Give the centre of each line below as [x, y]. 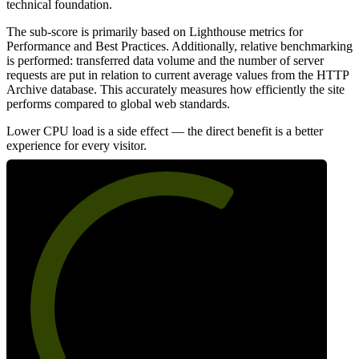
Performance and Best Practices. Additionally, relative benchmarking [179, 46]
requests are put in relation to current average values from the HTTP [177, 75]
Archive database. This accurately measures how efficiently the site [175, 89]
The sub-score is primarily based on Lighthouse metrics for [155, 31]
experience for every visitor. [77, 145]
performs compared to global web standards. [118, 103]
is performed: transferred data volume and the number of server [165, 60]
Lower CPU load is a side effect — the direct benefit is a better [165, 131]
